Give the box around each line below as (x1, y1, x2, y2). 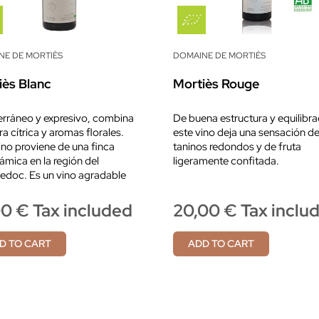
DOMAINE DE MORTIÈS (173, 50, 266, 62)
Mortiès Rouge (173, 75, 259, 93)
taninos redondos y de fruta (173, 140, 301, 155)
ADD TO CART (188, 237, 254, 251)
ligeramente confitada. (173, 154, 279, 169)
